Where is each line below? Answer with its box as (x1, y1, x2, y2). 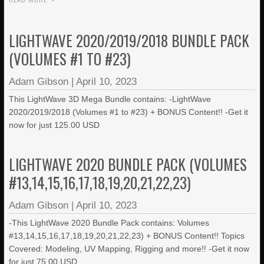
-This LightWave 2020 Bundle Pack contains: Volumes (9, 218, 210, 227)
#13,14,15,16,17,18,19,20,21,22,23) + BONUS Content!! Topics (9, 231, 245, 240)
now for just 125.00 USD (9, 120, 100, 130)
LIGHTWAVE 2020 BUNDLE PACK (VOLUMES (9, 153, 247, 175)
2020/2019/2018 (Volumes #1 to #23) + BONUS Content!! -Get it (9, 107, 249, 117)
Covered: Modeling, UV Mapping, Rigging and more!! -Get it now (9, 244, 250, 253)
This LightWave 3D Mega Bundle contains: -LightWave (9, 94, 212, 104)
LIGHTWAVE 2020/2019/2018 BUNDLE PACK (9, 29, 250, 51)
